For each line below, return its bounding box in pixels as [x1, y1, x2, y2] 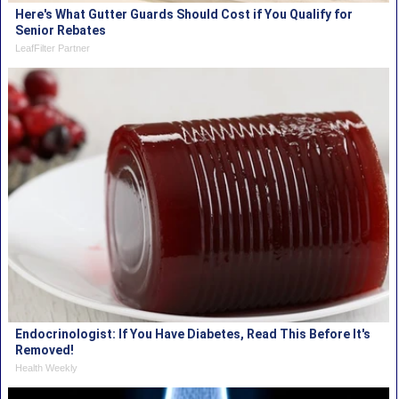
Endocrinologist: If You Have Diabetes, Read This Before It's [15, 326, 371, 341]
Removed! [15, 342, 75, 357]
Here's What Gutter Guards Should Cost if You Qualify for [15, 6, 354, 21]
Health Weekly [15, 362, 78, 373]
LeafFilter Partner [15, 42, 91, 53]
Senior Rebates [15, 22, 107, 37]
